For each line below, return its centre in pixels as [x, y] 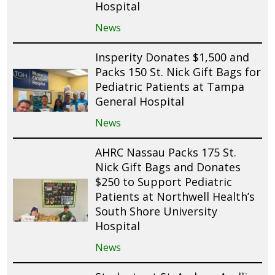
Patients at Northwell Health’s [175, 196]
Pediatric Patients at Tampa [170, 86]
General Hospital [140, 101]
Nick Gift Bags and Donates [168, 167]
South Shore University [157, 211]
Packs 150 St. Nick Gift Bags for [178, 72]
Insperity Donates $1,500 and [172, 57]
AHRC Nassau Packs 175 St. [166, 152]
